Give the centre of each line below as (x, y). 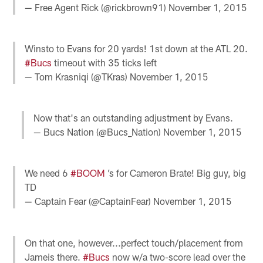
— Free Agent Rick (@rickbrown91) (97, 7)
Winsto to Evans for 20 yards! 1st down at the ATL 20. (136, 48)
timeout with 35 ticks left (104, 62)
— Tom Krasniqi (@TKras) (77, 76)
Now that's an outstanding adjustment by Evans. (133, 118)
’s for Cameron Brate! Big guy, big (176, 173)
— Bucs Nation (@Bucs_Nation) (98, 132)
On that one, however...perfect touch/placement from (134, 242)
